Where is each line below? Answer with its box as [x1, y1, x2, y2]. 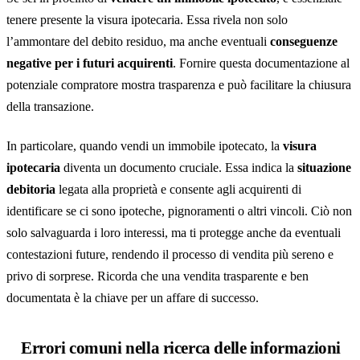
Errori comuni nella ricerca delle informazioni [21, 338, 341, 357]
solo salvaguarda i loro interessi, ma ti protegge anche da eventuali [6, 226, 341, 239]
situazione [297, 161, 351, 174]
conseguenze [270, 35, 337, 48]
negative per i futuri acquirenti [6, 56, 173, 70]
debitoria [6, 182, 55, 196]
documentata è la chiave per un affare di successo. [6, 291, 259, 305]
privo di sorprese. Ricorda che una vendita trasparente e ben [6, 269, 309, 283]
